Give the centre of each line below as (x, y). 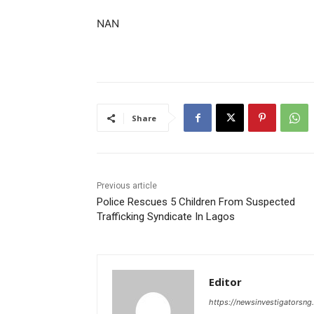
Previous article (127, 186)
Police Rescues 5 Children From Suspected (196, 202)
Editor (225, 282)
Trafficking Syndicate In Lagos (166, 217)
